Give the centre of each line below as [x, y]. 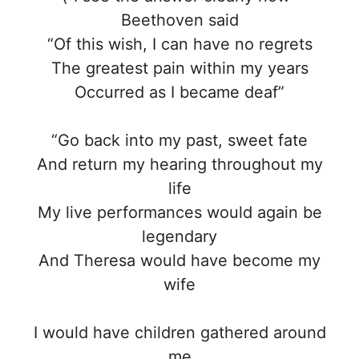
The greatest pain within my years [179, 68]
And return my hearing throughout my [179, 164]
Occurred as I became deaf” [179, 92]
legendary [179, 236]
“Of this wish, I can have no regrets [179, 44]
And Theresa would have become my [179, 260]
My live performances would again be [179, 212]
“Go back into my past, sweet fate [179, 140]
